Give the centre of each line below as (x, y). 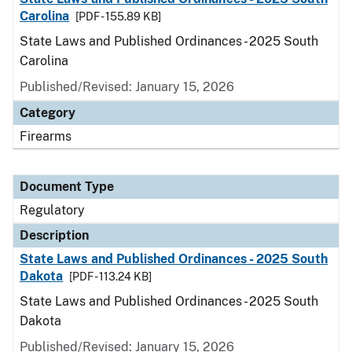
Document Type (67, 187)
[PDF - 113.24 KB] (111, 277)
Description (54, 235)
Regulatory (52, 210)
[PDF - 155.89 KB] (119, 16)
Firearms (46, 136)
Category (48, 113)
